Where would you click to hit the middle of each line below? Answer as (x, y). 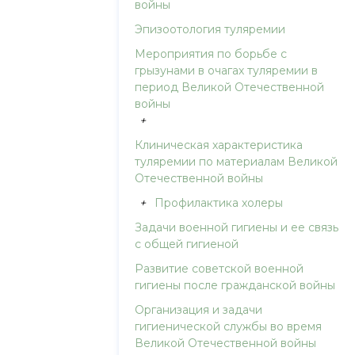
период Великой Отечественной (230, 87)
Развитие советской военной (219, 269)
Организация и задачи (199, 310)
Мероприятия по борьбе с (211, 54)
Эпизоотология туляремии (210, 29)
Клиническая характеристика (219, 145)
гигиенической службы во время (229, 326)
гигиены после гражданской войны (235, 285)
